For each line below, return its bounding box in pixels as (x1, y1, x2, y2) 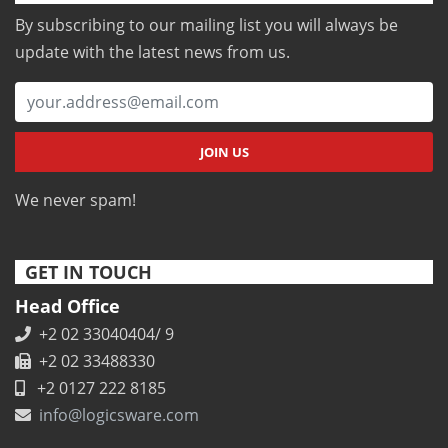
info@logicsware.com (39, 404, 199, 427)
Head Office (15, 294, 120, 319)
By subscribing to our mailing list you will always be (15, 14, 398, 37)
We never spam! (15, 189, 136, 212)
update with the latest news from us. (15, 41, 290, 64)
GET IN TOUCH (25, 260, 152, 285)
